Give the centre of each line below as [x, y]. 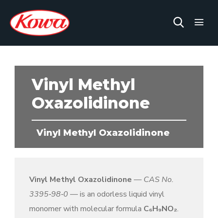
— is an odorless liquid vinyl [116, 194]
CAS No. [159, 180]
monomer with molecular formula [86, 209]
